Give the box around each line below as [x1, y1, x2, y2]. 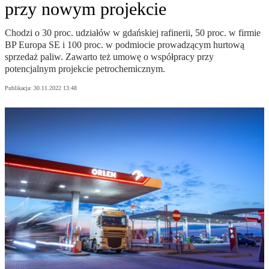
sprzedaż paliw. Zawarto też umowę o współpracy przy [5, 52, 214, 62]
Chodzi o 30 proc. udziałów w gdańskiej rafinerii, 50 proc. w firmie [5, 28, 261, 38]
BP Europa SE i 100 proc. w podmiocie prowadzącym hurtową [5, 40, 244, 50]
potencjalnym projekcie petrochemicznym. [5, 64, 165, 74]
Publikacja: [5, 85, 34, 92]
